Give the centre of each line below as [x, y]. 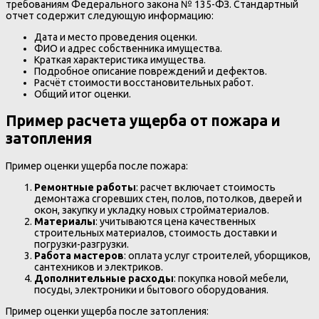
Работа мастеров [79, 255]
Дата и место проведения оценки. [116, 37]
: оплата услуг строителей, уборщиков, [217, 255]
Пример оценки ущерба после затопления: [107, 311]
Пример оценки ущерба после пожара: [97, 166]
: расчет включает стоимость [206, 187]
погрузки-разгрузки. [82, 244]
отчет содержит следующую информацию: [110, 15]
